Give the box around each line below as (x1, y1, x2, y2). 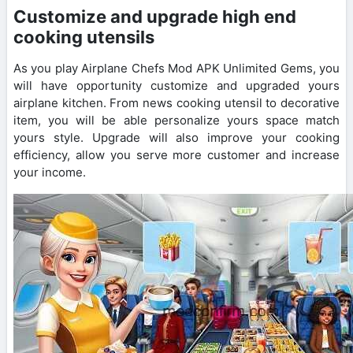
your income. (13, 164, 86, 180)
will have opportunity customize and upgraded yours (13, 77, 340, 93)
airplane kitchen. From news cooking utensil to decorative (13, 95, 340, 110)
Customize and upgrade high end (13, 6, 296, 27)
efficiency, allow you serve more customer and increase (13, 147, 340, 162)
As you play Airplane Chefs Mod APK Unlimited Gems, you (13, 60, 340, 76)
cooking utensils (13, 26, 154, 47)
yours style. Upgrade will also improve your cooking (13, 129, 340, 145)
